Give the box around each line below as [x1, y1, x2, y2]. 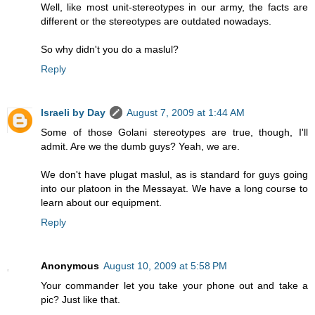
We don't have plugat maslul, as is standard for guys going [41, 169, 308, 181]
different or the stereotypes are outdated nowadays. [41, 15, 271, 27]
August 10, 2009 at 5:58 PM [103, 260, 227, 272]
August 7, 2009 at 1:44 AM [127, 107, 245, 119]
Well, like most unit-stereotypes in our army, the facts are [41, 1, 308, 13]
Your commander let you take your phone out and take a [41, 280, 308, 292]
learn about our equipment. [41, 197, 162, 209]
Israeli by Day [41, 107, 105, 119]
